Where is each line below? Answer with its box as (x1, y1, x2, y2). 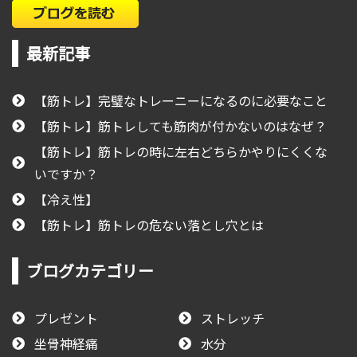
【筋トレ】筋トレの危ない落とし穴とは (34, 214, 264, 234)
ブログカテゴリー (26, 259, 154, 283)
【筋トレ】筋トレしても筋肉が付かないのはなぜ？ (34, 116, 327, 135)
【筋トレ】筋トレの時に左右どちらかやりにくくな (34, 141, 328, 161)
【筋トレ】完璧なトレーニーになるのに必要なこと (34, 90, 328, 110)
